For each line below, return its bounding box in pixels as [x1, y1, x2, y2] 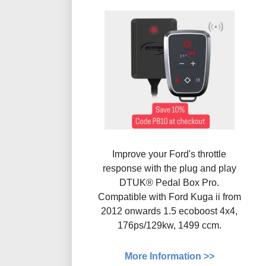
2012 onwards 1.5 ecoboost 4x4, [101, 206, 238, 217]
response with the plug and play [102, 163, 236, 174]
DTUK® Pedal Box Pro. [119, 178, 220, 188]
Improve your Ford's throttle [112, 149, 227, 160]
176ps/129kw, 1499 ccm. [117, 220, 221, 231]
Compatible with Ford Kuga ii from [97, 192, 241, 202]
